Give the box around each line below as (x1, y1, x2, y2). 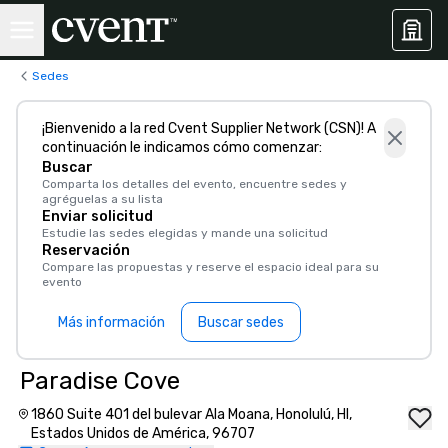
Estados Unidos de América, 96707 (30, 425, 255, 442)
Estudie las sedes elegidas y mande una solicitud (42, 226, 328, 240)
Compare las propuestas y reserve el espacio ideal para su (42, 260, 379, 274)
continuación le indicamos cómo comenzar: (42, 139, 322, 156)
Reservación (42, 242, 130, 259)
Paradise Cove (20, 367, 180, 395)
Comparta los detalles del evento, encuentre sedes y (42, 177, 347, 191)
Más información (58, 313, 165, 331)
